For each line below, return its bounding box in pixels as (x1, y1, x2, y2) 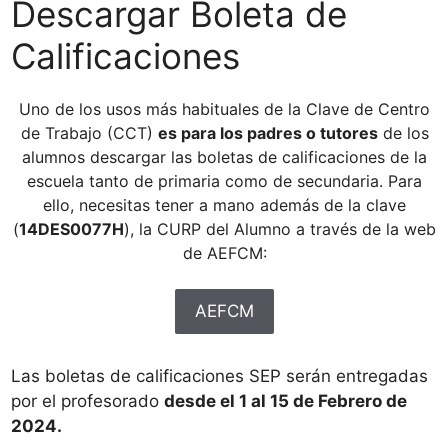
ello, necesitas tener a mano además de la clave (43, 195, 406, 215)
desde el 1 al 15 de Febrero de (164, 391, 407, 411)
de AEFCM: (182, 243, 267, 263)
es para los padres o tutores (157, 123, 378, 143)
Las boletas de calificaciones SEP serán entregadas (11, 366, 428, 386)
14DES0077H (19, 219, 124, 239)
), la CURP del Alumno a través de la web (124, 219, 436, 239)
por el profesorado (11, 391, 164, 411)
